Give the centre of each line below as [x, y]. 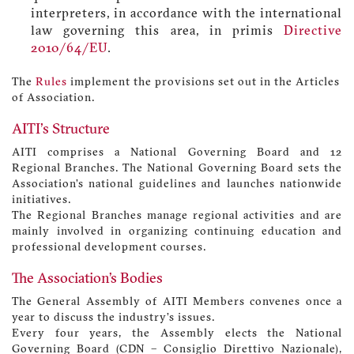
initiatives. [41, 201]
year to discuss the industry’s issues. [113, 318]
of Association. [53, 99]
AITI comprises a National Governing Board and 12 [177, 153]
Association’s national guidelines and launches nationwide [177, 185]
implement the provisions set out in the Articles [203, 83]
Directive [313, 32]
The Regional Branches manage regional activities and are [177, 217]
